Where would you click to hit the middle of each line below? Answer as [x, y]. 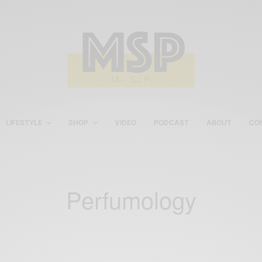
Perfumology [131, 199]
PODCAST [171, 122]
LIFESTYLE [24, 122]
